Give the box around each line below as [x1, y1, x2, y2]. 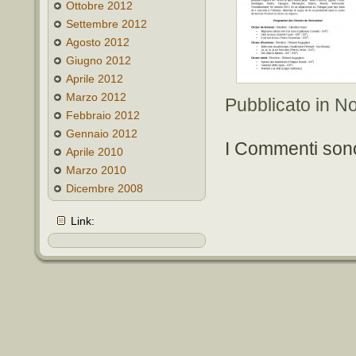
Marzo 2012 [66, 91, 126, 103]
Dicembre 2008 [66, 182, 143, 195]
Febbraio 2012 [66, 109, 140, 122]
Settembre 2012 [66, 17, 147, 30]
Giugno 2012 [66, 54, 131, 67]
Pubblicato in [225, 95, 335, 116]
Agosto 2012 [66, 36, 130, 48]
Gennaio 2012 [66, 127, 137, 140]
